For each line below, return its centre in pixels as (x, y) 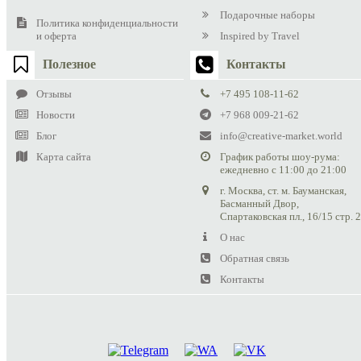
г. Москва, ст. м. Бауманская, (284, 190)
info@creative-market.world (282, 135)
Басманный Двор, (260, 203)
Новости (56, 114)
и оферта (56, 35)
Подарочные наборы (268, 15)
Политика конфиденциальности (107, 23)
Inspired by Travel (260, 35)
